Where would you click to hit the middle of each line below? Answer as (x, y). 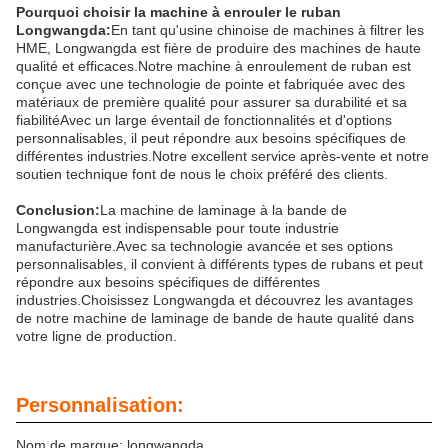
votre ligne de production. (96, 336)
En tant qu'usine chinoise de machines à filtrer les (267, 30)
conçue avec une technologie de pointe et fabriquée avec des (210, 84)
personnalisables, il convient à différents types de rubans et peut (219, 264)
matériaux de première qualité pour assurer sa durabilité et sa (211, 102)
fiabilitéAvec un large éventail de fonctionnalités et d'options (204, 120)
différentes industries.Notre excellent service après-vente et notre (222, 156)
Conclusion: (58, 210)
